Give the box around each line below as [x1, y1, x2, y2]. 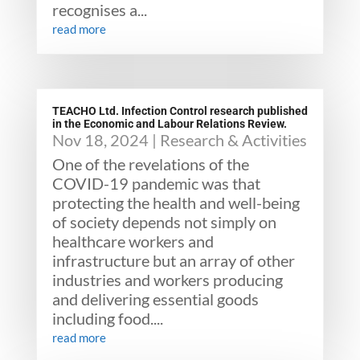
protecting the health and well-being [51, 193, 300, 212]
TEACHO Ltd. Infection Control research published [51, 104, 308, 117]
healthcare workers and [51, 231, 214, 251]
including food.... [51, 309, 163, 328]
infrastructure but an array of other [51, 251, 295, 270]
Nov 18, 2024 [51, 130, 149, 149]
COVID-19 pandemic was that [51, 174, 260, 193]
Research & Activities [159, 130, 307, 149]
